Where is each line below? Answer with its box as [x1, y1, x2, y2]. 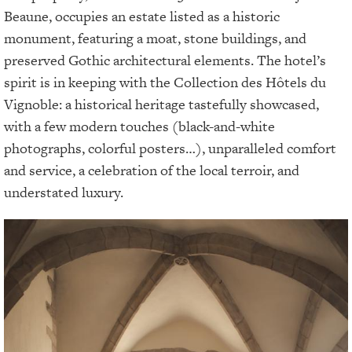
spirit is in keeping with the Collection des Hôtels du [4, 71, 326, 92]
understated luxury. [4, 181, 123, 202]
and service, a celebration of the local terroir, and [4, 159, 299, 180]
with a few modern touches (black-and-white [4, 115, 275, 136]
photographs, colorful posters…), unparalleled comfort [4, 137, 336, 158]
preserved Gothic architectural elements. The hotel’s [4, 49, 326, 70]
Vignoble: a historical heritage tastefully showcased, [4, 93, 319, 114]
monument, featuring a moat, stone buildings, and [4, 27, 306, 48]
